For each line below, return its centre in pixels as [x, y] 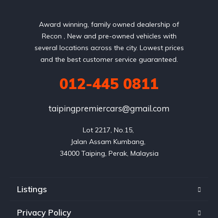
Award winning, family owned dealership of [109, 25]
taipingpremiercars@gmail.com [109, 109]
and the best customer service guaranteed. [109, 60]
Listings [32, 189]
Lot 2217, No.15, [109, 130]
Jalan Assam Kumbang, [109, 142]
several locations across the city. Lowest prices [109, 48]
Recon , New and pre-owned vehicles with [109, 36]
